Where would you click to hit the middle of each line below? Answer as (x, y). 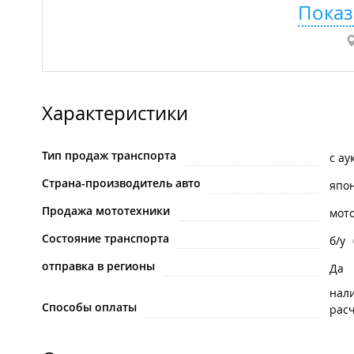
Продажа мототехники (106, 211)
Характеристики (115, 113)
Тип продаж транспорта (109, 156)
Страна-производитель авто (121, 183)
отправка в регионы (98, 266)
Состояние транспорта (105, 239)
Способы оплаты (89, 307)
